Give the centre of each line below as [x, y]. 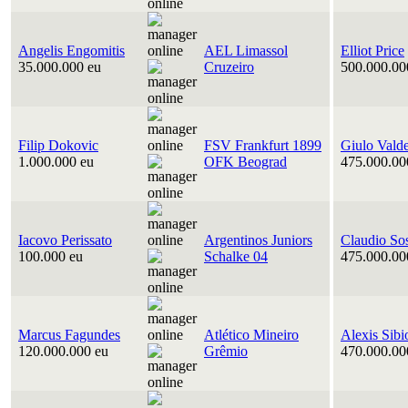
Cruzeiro [229, 67]
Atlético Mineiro [251, 335]
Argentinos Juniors [258, 240]
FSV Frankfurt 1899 [263, 145]
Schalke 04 [236, 256]
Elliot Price [372, 51]
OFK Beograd [245, 162]
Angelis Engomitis [71, 51]
